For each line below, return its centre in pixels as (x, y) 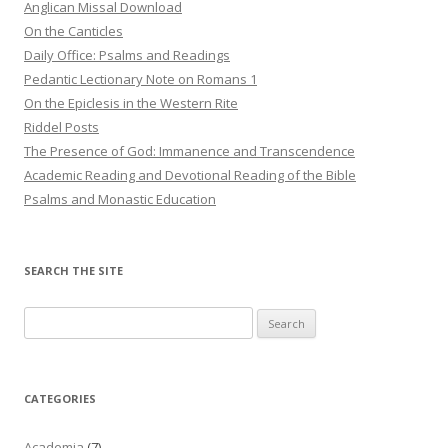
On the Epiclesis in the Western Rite (131, 102)
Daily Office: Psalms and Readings (127, 54)
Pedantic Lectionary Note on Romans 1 (140, 78)
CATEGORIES (60, 398)
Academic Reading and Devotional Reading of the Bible (190, 174)
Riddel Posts (61, 126)
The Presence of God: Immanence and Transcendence (189, 150)
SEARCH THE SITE (73, 270)
